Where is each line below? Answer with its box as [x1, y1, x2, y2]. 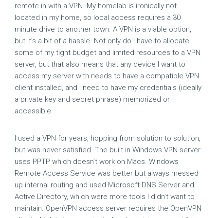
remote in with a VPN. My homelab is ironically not [15, 1, 177, 10]
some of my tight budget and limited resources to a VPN [15, 48, 200, 57]
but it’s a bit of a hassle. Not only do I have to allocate [15, 36, 189, 45]
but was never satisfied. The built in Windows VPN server [15, 145, 200, 154]
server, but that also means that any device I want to [15, 60, 185, 69]
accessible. [15, 107, 53, 115]
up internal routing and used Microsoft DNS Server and [15, 181, 194, 189]
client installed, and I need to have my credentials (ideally [15, 83, 201, 92]
